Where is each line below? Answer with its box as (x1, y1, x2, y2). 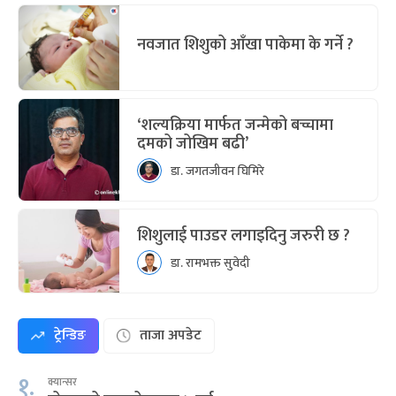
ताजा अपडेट (140, 324, 202, 348)
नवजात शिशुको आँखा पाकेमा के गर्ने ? (137, 32, 354, 59)
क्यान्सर (48, 373, 77, 392)
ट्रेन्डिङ (54, 324, 86, 348)
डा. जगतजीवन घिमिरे (171, 160, 264, 181)
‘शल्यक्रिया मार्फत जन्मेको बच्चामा (137, 112, 333, 140)
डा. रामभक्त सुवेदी (171, 252, 250, 273)
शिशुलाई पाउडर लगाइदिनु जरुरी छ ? (137, 223, 350, 250)
